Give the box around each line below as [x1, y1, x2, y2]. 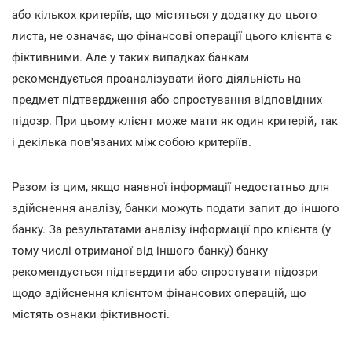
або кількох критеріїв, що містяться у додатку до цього [12, 7, 317, 22]
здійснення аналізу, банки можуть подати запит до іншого [12, 200, 339, 215]
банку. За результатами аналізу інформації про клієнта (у [12, 222, 331, 236]
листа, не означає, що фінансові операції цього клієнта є [12, 28, 332, 43]
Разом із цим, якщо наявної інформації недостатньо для [12, 179, 329, 194]
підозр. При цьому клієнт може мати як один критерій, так [12, 113, 338, 128]
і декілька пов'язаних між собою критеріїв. [12, 134, 251, 149]
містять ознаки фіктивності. [12, 306, 170, 321]
